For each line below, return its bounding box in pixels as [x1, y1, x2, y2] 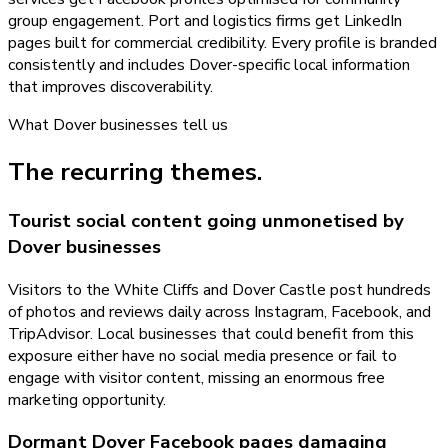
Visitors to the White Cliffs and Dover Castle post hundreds [8, 278, 431, 301]
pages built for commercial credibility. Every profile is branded [8, 32, 437, 55]
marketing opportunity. [8, 388, 166, 411]
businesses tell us [96, 114, 228, 137]
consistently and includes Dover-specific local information [8, 54, 410, 77]
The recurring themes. [8, 155, 262, 188]
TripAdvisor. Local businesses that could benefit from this [8, 322, 414, 345]
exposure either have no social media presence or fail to [8, 344, 397, 367]
